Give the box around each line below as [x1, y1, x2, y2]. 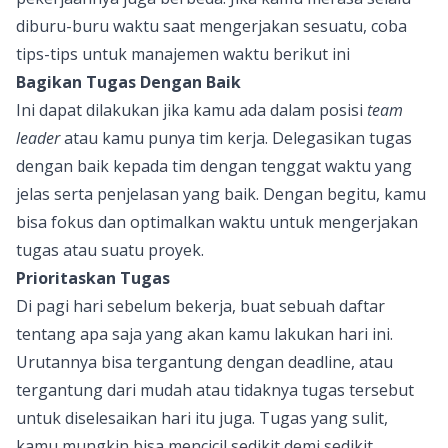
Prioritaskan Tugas [16, 266, 174, 289]
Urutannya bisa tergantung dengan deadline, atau [16, 350, 393, 373]
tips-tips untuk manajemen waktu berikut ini [16, 42, 350, 65]
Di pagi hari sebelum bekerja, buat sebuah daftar [16, 294, 385, 317]
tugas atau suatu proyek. [16, 238, 204, 261]
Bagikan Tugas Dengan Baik [16, 70, 241, 93]
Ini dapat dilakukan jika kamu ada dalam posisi [16, 98, 367, 121]
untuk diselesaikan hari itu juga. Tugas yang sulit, [16, 406, 388, 429]
